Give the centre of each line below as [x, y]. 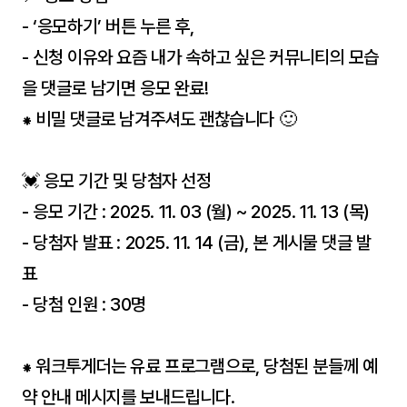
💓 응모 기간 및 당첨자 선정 [117, 181]
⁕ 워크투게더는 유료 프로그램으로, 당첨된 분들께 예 [200, 366]
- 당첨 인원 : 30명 [84, 304]
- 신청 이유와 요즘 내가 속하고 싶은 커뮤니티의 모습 [201, 57]
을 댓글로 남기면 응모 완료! [115, 88]
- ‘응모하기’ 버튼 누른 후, [108, 26]
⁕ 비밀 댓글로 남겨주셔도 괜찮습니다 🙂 [159, 119]
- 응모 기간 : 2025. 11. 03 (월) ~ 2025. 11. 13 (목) [196, 212]
